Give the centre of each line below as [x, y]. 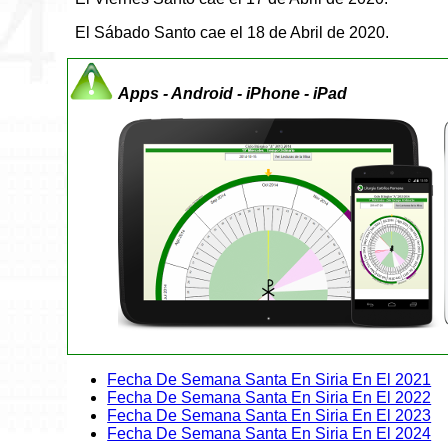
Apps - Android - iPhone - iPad [233, 93]
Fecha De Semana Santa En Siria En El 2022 [269, 398]
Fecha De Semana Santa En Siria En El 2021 [269, 380]
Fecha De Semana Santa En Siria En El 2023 [269, 416]
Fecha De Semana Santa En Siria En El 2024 [269, 434]
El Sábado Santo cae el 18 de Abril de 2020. [232, 33]
